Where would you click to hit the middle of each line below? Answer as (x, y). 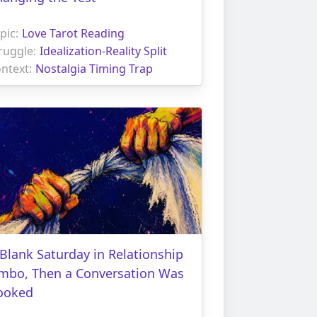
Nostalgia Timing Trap (94, 68)
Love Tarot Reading (73, 33)
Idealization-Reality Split (103, 51)
